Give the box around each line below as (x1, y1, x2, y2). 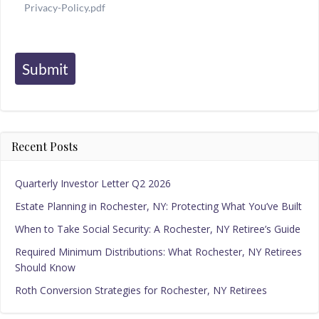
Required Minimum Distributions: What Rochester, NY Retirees (15, 245, 302, 259)
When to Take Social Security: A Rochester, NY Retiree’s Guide (15, 222, 300, 236)
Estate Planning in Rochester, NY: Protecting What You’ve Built (15, 199, 302, 214)
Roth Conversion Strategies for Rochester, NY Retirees (15, 283, 267, 298)
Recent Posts (11, 139, 78, 155)
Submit (22, 60, 68, 78)
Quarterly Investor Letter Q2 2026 (15, 177, 171, 191)
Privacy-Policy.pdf (23, 1, 105, 14)
